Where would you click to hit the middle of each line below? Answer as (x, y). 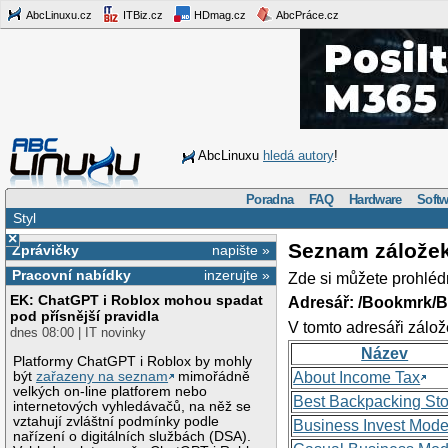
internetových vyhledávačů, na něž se (132, 406)
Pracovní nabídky (71, 275)
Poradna (270, 199)
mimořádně (212, 376)
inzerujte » (237, 275)
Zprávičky (45, 249)
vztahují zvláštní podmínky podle (116, 421)
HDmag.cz (218, 14)
